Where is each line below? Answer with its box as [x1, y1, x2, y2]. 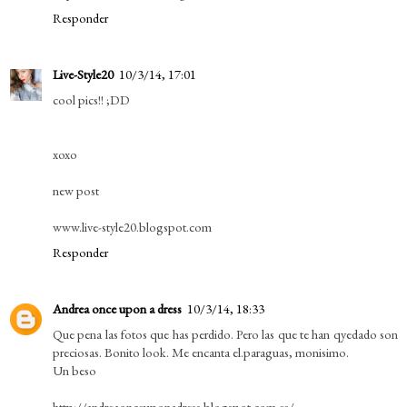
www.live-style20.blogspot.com [53, 218, 212, 236]
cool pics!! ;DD [53, 91, 130, 109]
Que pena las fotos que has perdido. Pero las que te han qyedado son [53, 325, 398, 343]
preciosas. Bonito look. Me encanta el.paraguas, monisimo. [53, 343, 349, 362]
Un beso [53, 362, 96, 380]
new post [53, 182, 99, 200]
